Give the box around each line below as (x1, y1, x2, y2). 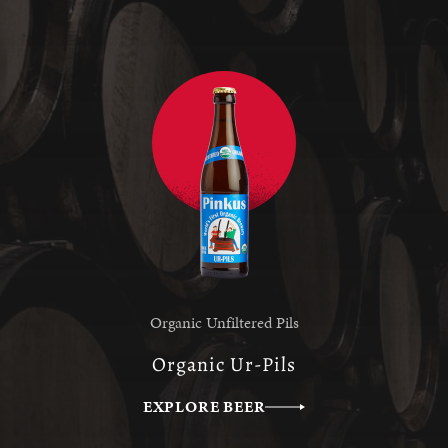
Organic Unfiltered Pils (149, 311, 299, 335)
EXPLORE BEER (142, 395, 266, 419)
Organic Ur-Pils (152, 351, 296, 379)
